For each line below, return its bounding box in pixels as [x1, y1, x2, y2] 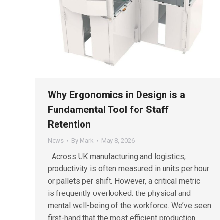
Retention [48, 118, 91, 131]
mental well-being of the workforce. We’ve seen [48, 201, 211, 211]
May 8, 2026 [101, 137, 135, 145]
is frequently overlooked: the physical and [48, 189, 191, 198]
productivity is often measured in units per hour [48, 164, 209, 174]
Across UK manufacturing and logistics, [48, 152, 186, 162]
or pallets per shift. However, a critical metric [48, 176, 200, 186]
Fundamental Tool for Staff [48, 104, 169, 116]
